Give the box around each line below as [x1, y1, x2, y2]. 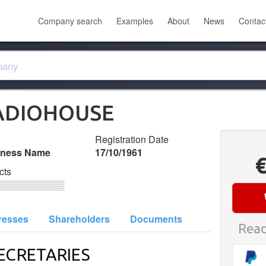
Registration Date [95, 132, 169, 146]
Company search [38, 15, 102, 27]
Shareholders [49, 212, 110, 226]
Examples [116, 15, 153, 27]
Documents [130, 212, 182, 226]
